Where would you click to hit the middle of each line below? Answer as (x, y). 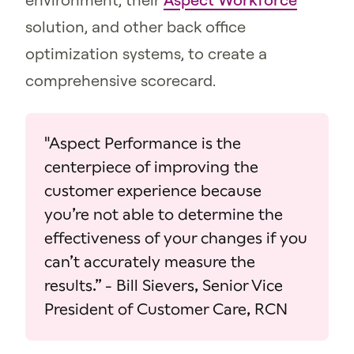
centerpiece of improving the (151, 168)
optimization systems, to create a (146, 54)
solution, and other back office (136, 27)
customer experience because (153, 191)
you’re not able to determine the (164, 215)
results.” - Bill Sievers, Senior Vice (164, 286)
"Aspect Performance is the (143, 144)
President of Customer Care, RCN (166, 310)
